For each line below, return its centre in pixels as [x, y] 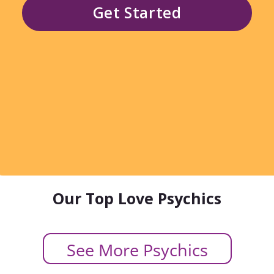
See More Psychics [137, 250]
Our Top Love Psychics [137, 198]
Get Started [137, 13]
